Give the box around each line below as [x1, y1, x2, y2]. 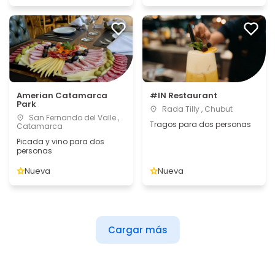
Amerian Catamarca [17, 90, 107, 101]
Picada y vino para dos [17, 136, 104, 147]
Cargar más [107, 223, 168, 236]
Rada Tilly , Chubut [160, 104, 233, 114]
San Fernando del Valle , [27, 112, 119, 123]
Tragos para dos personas [149, 119, 251, 130]
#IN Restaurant [149, 90, 217, 101]
